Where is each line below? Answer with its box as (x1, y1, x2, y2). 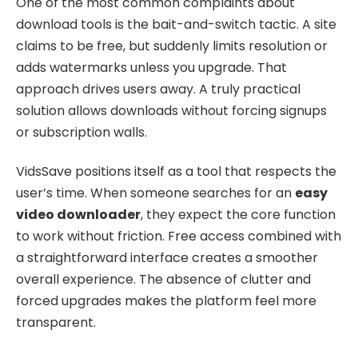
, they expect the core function (141, 205, 336, 225)
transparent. (16, 313, 96, 332)
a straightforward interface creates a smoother (16, 249, 318, 268)
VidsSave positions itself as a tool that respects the (16, 162, 336, 181)
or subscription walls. (16, 122, 147, 141)
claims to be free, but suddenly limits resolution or (16, 36, 328, 55)
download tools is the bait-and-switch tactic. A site (16, 14, 336, 34)
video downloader (16, 205, 141, 225)
